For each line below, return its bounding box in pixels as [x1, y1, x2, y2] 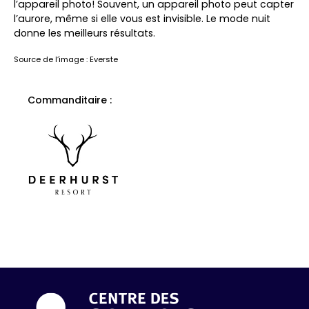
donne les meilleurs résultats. [14, 26, 155, 41]
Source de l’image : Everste [14, 54, 118, 66]
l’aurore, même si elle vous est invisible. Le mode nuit [14, 12, 270, 26]
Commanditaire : [28, 93, 112, 108]
